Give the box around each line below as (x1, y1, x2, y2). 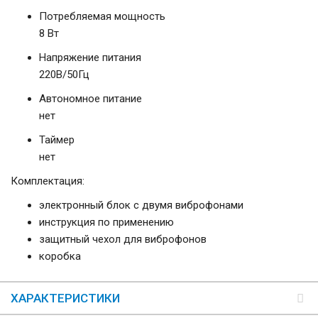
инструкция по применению (39, 216, 174, 229)
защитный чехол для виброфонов (39, 233, 207, 246)
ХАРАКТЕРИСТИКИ (11, 291, 120, 306)
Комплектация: (11, 175, 84, 188)
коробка (39, 250, 81, 263)
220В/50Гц (39, 68, 89, 82)
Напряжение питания (39, 51, 141, 65)
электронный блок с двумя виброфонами (39, 199, 243, 212)
